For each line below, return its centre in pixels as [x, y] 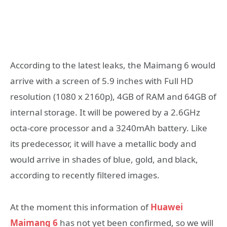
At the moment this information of [80, 207]
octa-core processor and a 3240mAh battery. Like [109, 128]
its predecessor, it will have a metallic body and [103, 144]
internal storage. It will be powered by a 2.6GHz [105, 112]
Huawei [167, 207]
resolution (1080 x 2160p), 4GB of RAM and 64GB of [113, 97]
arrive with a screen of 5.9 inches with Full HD [102, 81]
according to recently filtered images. [85, 175]
